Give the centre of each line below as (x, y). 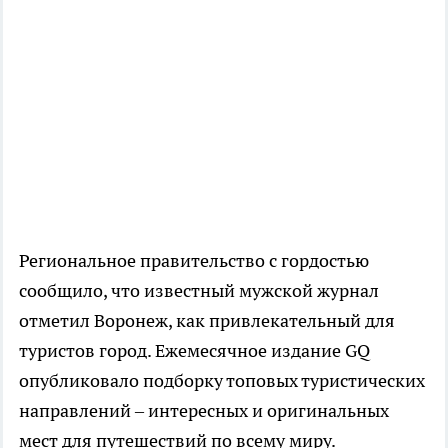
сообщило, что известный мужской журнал (199, 290)
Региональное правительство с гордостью (194, 260)
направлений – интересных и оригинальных (204, 410)
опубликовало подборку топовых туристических (222, 380)
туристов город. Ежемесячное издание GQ (194, 350)
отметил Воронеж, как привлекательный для (207, 320)
